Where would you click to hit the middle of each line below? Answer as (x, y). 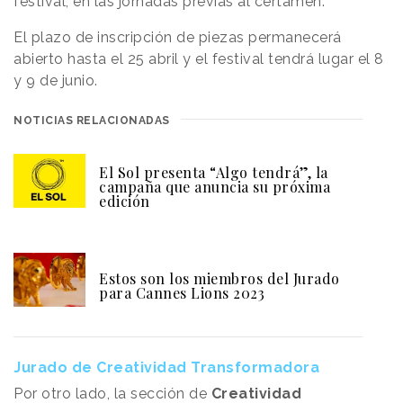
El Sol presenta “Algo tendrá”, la (214, 173)
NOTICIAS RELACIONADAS (92, 121)
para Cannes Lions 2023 (182, 293)
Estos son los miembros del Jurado (219, 279)
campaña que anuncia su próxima (215, 187)
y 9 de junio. (58, 81)
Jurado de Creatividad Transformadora (166, 368)
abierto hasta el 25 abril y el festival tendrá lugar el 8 (199, 59)
